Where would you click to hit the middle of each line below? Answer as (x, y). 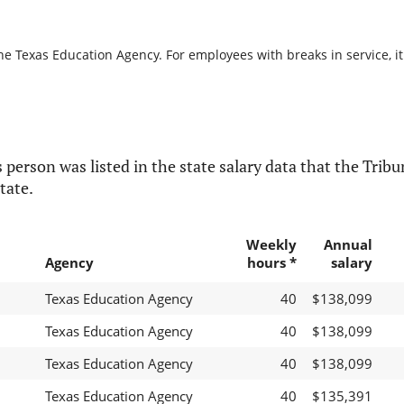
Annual (348, 245)
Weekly (271, 245)
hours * (271, 263)
